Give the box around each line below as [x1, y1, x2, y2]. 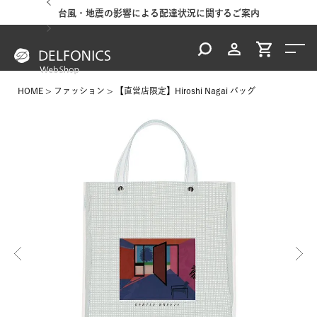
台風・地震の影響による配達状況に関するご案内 [57, 8, 260, 18]
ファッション [54, 86, 105, 95]
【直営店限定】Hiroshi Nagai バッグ [115, 86, 255, 95]
